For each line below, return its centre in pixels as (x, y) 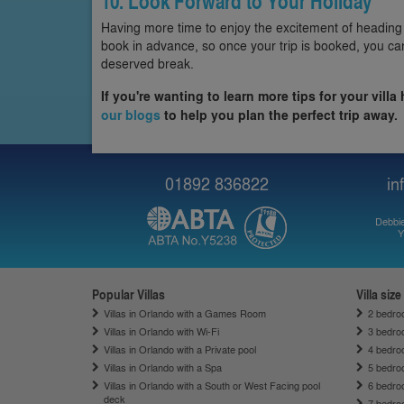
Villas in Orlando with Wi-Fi (161, 331)
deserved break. (147, 63)
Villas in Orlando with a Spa (163, 367)
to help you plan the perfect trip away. (279, 115)
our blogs (131, 115)
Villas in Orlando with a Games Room (185, 312)
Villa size (378, 294)
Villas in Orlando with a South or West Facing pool (212, 385)
